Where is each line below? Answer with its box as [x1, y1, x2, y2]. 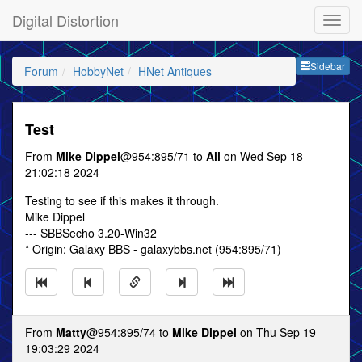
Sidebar [310, 59, 345, 74]
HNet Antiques [138, 63, 212, 79]
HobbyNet [73, 63, 124, 79]
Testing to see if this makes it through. [25, 192, 219, 208]
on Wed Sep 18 [221, 148, 303, 164]
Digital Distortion [12, 10, 119, 31]
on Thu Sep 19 [237, 324, 316, 340]
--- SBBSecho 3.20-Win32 [25, 225, 157, 241]
